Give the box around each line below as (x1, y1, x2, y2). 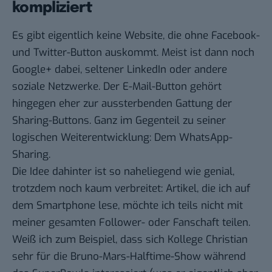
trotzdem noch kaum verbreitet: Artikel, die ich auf (12, 182, 250, 196)
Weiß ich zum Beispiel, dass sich (12, 233, 168, 247)
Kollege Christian (168, 233, 248, 247)
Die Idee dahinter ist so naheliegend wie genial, (12, 165, 234, 179)
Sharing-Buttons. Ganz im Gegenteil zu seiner (12, 114, 226, 128)
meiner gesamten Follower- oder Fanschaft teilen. (12, 216, 250, 230)
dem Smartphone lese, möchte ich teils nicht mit (12, 199, 243, 213)
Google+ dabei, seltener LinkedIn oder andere (12, 63, 227, 77)
